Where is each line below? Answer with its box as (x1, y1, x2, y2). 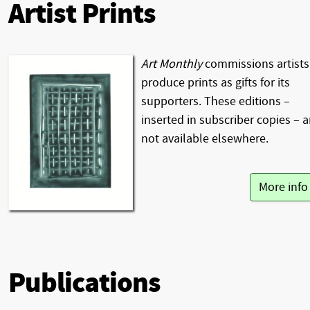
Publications (8, 267, 161, 300)
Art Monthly (141, 57, 202, 72)
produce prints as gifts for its (141, 75, 290, 91)
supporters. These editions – (141, 94, 290, 109)
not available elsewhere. (141, 131, 268, 147)
